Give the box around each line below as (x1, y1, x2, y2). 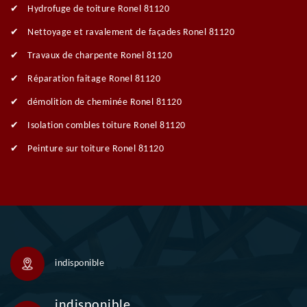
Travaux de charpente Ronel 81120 (27, 51, 172, 62)
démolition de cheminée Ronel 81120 (27, 97, 182, 108)
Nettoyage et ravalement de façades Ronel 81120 (27, 27, 234, 38)
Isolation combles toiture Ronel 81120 (27, 121, 186, 132)
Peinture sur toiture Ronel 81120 (27, 144, 164, 155)
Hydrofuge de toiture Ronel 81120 (27, 4, 169, 15)
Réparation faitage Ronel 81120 (27, 74, 160, 85)
